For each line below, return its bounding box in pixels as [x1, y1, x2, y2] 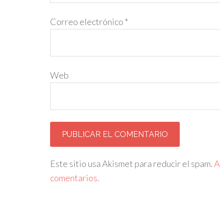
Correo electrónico [50, 16, 125, 27]
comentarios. [50, 172, 99, 183]
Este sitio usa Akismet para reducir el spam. [50, 158, 214, 169]
